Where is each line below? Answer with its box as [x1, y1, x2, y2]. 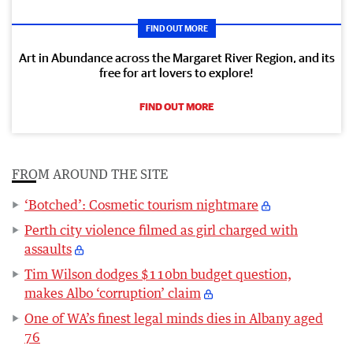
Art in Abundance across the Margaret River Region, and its [18, 50, 335, 65]
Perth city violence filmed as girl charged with [24, 222, 298, 239]
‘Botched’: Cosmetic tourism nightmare [24, 197, 258, 214]
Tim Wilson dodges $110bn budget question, [24, 266, 292, 283]
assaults [24, 241, 72, 258]
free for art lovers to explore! [99, 65, 254, 80]
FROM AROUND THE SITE [12, 166, 168, 183]
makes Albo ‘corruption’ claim [24, 285, 201, 302]
